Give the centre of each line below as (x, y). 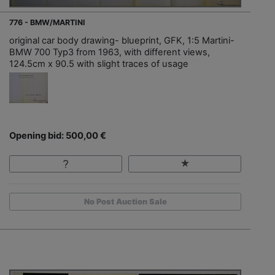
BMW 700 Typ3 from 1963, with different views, (110, 52)
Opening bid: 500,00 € (58, 135)
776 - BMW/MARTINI (47, 22)
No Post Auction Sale (125, 201)
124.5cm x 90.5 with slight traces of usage (99, 64)
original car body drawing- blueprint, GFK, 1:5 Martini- (122, 40)
